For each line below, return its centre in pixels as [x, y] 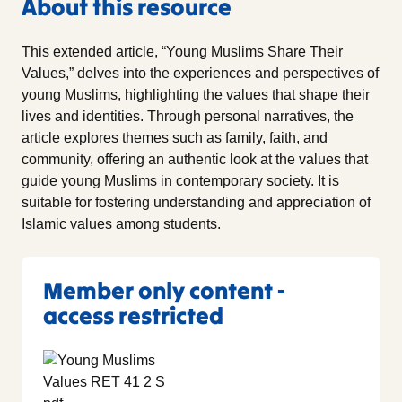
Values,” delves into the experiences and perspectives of [200, 73]
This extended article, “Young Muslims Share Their [182, 51]
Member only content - [164, 290]
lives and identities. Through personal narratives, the [188, 116]
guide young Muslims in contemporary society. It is [180, 180]
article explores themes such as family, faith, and [175, 137]
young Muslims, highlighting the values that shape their [196, 94]
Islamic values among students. [121, 223]
